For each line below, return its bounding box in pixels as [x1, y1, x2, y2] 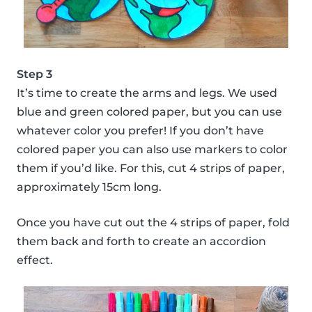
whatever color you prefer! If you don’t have [17, 124, 264, 138]
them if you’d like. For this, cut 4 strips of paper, [17, 162, 285, 175]
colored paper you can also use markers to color [17, 143, 288, 157]
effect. [17, 253, 53, 267]
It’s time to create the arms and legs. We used [17, 86, 277, 100]
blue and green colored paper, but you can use [17, 105, 282, 119]
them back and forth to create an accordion [17, 235, 266, 249]
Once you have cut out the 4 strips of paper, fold [17, 216, 290, 230]
